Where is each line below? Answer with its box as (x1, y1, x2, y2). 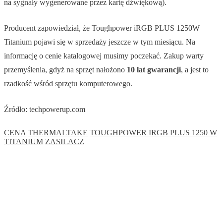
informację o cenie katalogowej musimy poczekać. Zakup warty (4, 51, 204, 60)
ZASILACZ (45, 137, 84, 146)
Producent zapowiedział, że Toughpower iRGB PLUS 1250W (4, 23, 200, 32)
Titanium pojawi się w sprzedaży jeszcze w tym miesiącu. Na (4, 37, 195, 46)
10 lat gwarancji (127, 65, 181, 74)
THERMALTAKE (28, 128, 88, 137)
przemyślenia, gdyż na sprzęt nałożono (4, 65, 127, 74)
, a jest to (181, 65, 209, 74)
